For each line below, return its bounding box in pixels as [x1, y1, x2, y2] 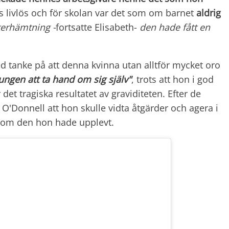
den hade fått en [140, 20, 210, 33]
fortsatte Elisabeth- [56, 20, 140, 33]
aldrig [196, 6, 221, 19]
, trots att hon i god [131, 73, 214, 85]
